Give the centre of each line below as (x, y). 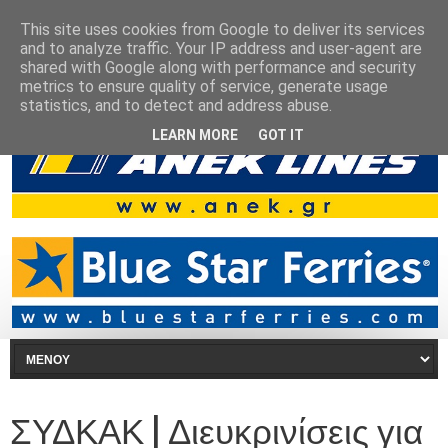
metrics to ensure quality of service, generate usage (204, 86)
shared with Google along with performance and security (218, 67)
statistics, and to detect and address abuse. (176, 105)
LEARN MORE (195, 134)
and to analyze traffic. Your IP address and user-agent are (221, 48)
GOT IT (281, 134)
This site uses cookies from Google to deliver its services (222, 29)
